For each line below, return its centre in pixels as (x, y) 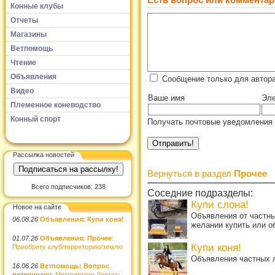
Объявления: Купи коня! (82, 219)
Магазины (29, 34)
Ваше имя (166, 98)
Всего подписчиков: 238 (68, 187)
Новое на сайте (37, 207)
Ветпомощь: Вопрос (75, 265)
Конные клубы (37, 6)
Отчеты (24, 20)
